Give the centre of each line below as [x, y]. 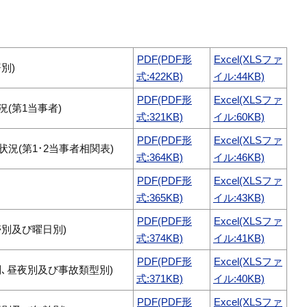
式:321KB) [160, 117]
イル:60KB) [239, 117]
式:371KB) [160, 279]
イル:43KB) [239, 198]
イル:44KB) [239, 77]
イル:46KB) [239, 158]
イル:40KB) [239, 279]
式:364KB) [160, 158]
